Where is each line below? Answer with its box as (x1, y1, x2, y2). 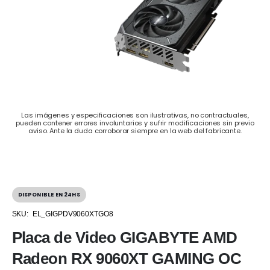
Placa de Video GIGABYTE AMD (11, 228, 237, 246)
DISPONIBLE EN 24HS (17, 190, 80, 199)
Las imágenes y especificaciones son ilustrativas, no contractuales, (21, 110, 249, 121)
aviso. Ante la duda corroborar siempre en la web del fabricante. (28, 126, 242, 136)
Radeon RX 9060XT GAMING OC (11, 249, 241, 268)
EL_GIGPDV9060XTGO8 (32, 209, 113, 218)
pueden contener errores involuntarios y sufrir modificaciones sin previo (16, 118, 254, 128)
